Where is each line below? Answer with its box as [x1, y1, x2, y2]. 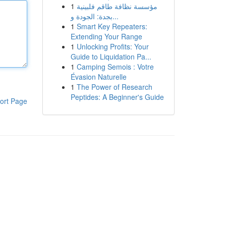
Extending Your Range [70, 31, 142, 41]
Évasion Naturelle [70, 72, 127, 82]
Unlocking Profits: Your [76, 41, 149, 51]
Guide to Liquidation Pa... [70, 51, 151, 62]
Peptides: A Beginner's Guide [70, 92, 164, 102]
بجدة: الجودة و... [112, 11, 119, 21]
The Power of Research [76, 82, 152, 92]
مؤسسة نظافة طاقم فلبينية [76, 1, 157, 11]
